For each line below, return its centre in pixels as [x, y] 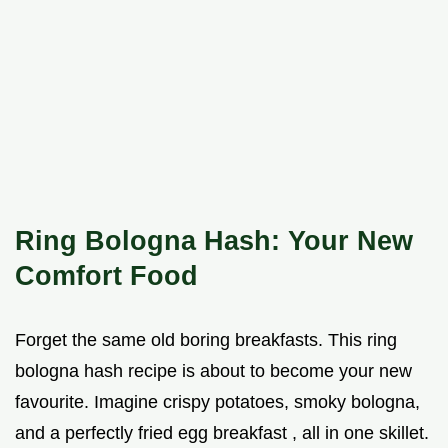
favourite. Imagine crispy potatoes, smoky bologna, [217, 402]
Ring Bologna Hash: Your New [214, 241]
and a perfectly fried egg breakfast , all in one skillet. [222, 433]
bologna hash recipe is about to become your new [213, 371]
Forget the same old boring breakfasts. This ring [206, 340]
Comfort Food [106, 276]
